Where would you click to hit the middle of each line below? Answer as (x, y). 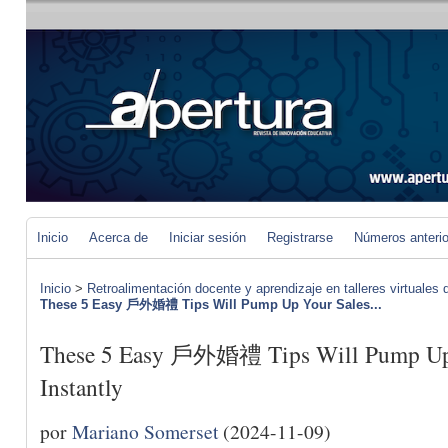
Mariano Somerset (145, 430)
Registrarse (300, 237)
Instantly (81, 387)
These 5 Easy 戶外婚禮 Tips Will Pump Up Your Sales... (211, 304)
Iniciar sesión (207, 237)
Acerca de (118, 237)
